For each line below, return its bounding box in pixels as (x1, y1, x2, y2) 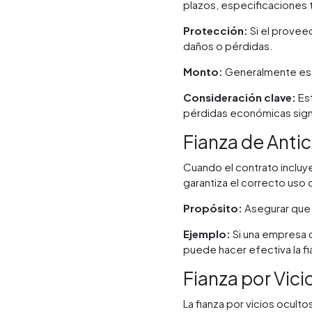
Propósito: (183, 201, 243, 214)
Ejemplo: (183, 226, 231, 240)
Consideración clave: (183, 90, 297, 104)
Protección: (183, 23, 249, 37)
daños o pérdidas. (183, 38, 274, 52)
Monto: (183, 64, 224, 78)
